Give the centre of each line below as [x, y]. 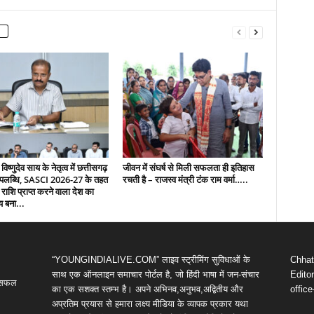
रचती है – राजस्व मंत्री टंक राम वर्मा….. [185, 179]
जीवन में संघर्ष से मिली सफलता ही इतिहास [188, 168]
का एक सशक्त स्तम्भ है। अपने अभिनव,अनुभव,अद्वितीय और [147, 289]
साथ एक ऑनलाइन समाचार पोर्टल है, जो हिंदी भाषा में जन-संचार [155, 274]
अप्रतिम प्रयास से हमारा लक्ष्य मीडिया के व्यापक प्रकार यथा [150, 304]
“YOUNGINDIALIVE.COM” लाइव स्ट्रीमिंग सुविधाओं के [151, 260]
